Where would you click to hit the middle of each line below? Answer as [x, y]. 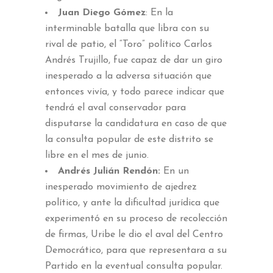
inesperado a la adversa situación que [128, 76]
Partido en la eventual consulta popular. [134, 266]
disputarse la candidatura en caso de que [136, 123]
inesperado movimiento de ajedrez [121, 187]
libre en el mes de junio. [97, 155]
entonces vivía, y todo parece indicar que [135, 92]
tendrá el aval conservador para [115, 108]
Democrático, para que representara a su [136, 250]
